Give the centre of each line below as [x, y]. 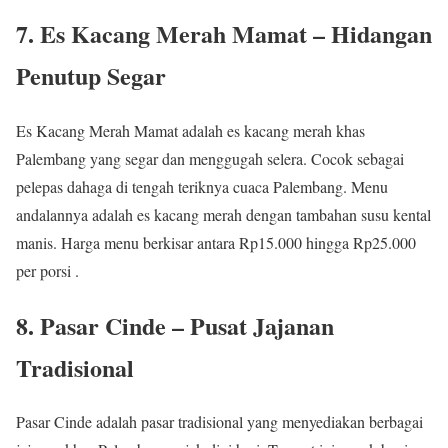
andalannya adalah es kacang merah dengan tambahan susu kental [223, 214]
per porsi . [47, 270]
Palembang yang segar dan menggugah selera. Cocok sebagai [210, 158]
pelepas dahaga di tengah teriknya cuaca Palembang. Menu [202, 186]
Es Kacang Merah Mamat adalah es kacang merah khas [190, 130]
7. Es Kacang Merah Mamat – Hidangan [224, 33]
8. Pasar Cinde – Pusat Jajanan [175, 325]
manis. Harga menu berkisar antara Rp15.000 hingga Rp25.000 [216, 242]
